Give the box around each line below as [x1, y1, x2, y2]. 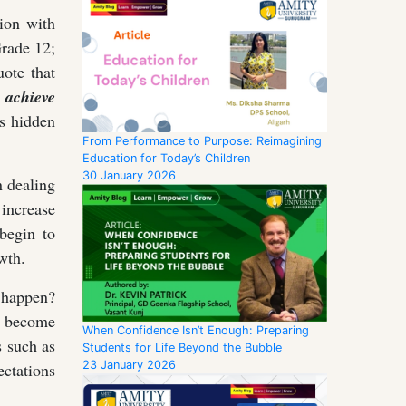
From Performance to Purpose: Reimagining [82, 133, 322, 148]
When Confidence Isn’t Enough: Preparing [82, 324, 309, 338]
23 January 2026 [82, 358, 176, 372]
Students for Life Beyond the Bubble [82, 341, 282, 355]
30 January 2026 [82, 168, 176, 182]
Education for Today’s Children [82, 150, 250, 165]
